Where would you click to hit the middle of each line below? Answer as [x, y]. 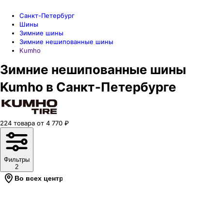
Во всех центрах [43, 178]
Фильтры [17, 160]
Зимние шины [41, 33]
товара [24, 123]
